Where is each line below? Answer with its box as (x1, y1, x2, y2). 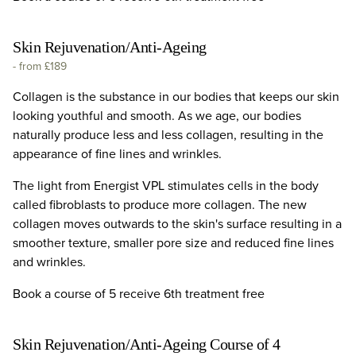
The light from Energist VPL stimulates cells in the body (13, 176, 319, 195)
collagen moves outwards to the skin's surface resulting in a (13, 215, 342, 233)
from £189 (19, 58, 67, 75)
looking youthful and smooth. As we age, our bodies (13, 106, 301, 125)
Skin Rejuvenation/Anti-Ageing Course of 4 (13, 335, 281, 353)
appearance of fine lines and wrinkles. (13, 145, 222, 163)
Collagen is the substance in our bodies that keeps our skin (13, 87, 339, 106)
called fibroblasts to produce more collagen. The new (13, 195, 307, 214)
